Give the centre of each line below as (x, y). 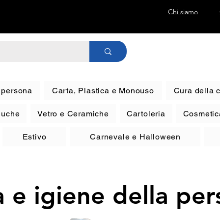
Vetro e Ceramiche (73, 114)
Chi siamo (183, 12)
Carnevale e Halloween (136, 137)
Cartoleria (146, 114)
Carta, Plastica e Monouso (103, 91)
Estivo (34, 137)
